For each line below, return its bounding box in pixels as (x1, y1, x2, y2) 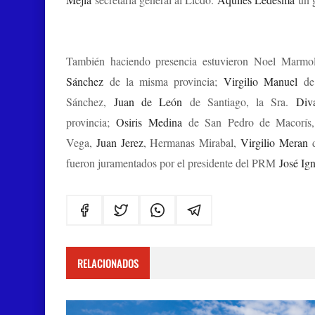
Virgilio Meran (240, 135, 312, 150)
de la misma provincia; (103, 74, 224, 89)
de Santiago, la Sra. (189, 94, 296, 109)
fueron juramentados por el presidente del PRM (66, 155, 279, 170)
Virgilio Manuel (224, 74, 298, 89)
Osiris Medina (116, 115, 182, 129)
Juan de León (113, 94, 190, 109)
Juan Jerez (96, 135, 143, 150)
